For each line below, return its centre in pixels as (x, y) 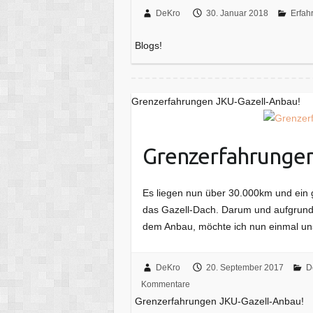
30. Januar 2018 (237, 13)
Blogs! (149, 45)
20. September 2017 (245, 267)
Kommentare (165, 284)
